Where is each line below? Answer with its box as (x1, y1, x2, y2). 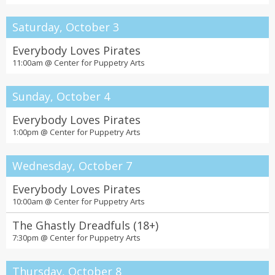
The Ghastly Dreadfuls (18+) (12, 218, 158, 233)
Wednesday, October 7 (12, 158, 132, 173)
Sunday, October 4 (12, 89, 110, 104)
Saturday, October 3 (12, 20, 119, 34)
